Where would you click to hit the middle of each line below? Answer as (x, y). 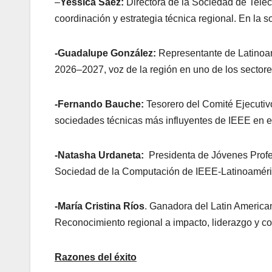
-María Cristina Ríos (100, 206)
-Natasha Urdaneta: (102, 155)
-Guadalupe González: (105, 53)
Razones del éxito (96, 257)
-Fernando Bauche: (100, 104)
